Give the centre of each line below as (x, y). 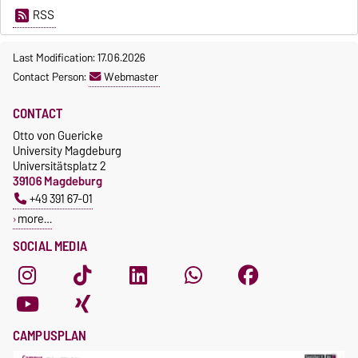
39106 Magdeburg (58, 181)
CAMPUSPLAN (50, 336)
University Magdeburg (67, 151)
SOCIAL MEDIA (50, 247)
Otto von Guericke (58, 136)
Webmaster (131, 77)
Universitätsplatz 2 (60, 166)
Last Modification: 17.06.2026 (79, 58)
